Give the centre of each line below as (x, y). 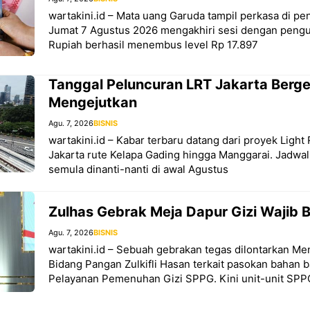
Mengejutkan (93, 103)
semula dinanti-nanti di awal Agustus (138, 170)
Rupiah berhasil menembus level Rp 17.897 (153, 44)
